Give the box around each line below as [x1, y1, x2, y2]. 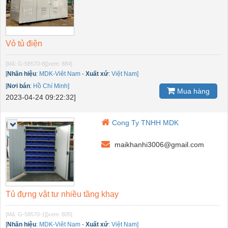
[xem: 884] [46, 60, 72, 67]
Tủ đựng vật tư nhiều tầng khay [6, 189, 119, 198]
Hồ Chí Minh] [33, 82, 69, 90]
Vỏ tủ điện [6, 39, 42, 48]
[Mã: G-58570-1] [6, 211, 46, 217]
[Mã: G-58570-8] [6, 60, 46, 67]
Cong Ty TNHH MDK [112, 118, 179, 127]
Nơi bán [7, 82, 30, 90]
